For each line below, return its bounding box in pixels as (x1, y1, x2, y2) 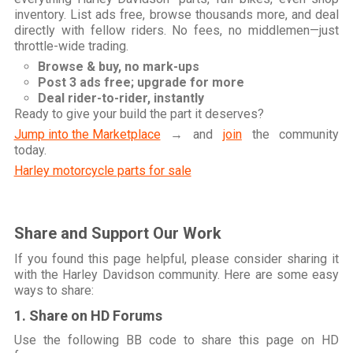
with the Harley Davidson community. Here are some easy (13, 267, 340, 283)
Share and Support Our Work (13, 224, 221, 243)
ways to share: (13, 283, 94, 299)
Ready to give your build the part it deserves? (13, 106, 264, 122)
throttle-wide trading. (13, 39, 128, 54)
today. (13, 143, 46, 158)
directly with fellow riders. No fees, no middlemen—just (13, 23, 340, 39)
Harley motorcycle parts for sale (13, 163, 191, 179)
